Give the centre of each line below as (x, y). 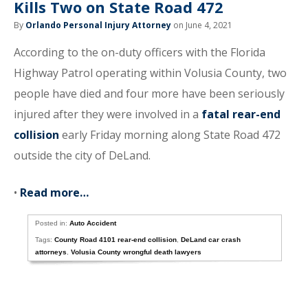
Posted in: (53, 223)
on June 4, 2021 (202, 25)
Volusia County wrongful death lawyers (136, 252)
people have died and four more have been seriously (149, 93)
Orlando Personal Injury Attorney (98, 25)
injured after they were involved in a (108, 114)
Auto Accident (93, 223)
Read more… (54, 192)
